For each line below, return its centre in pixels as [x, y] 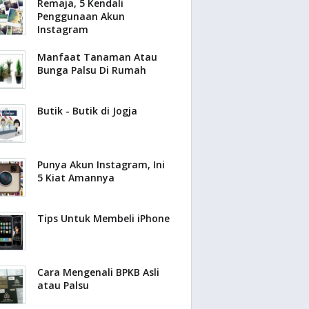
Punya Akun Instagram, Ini [101, 165]
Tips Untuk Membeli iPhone [103, 218]
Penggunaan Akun [81, 16]
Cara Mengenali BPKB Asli [98, 272]
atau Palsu [63, 285]
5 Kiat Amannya [76, 178]
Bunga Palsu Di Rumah [92, 70]
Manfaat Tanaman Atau [97, 57]
